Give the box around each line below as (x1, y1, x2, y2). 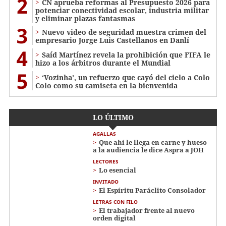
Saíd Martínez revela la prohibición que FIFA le (42, 50, 210, 60)
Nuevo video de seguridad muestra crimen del (42, 27, 206, 37)
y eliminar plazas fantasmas (35, 14, 135, 24)
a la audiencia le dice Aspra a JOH (93, 145, 204, 155)
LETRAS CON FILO (93, 198, 138, 206)
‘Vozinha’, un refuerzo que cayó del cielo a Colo (42, 73, 210, 83)
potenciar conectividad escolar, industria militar (35, 6, 209, 16)
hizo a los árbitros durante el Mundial (35, 58, 171, 68)
